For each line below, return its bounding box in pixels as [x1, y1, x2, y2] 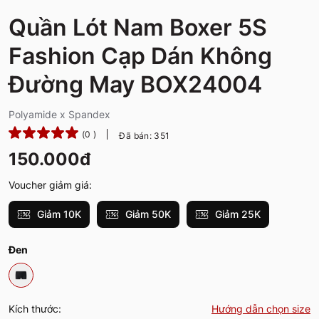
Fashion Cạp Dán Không [9, 41, 272, 70]
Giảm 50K [122, 207, 171, 220]
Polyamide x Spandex [9, 108, 110, 120]
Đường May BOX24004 [9, 70, 262, 98]
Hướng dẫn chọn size [211, 303, 310, 315]
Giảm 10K [34, 207, 81, 220]
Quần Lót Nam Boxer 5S [9, 13, 267, 41]
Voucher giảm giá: [9, 178, 92, 191]
